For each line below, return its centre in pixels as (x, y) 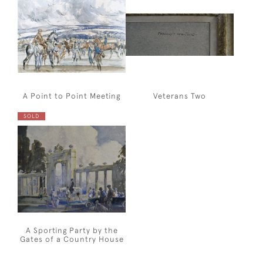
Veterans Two (180, 96)
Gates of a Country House (72, 239)
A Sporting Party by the (72, 230)
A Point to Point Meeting (72, 96)
